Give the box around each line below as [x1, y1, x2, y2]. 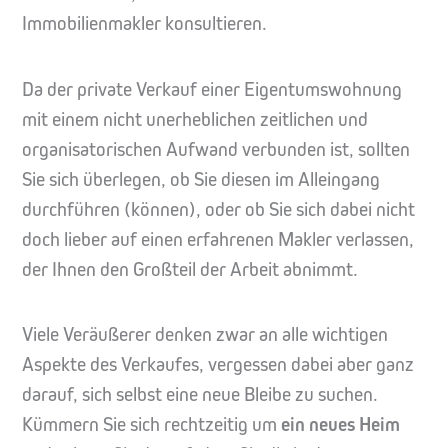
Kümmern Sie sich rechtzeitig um [22, 412, 281, 436]
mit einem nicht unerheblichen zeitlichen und [22, 107, 368, 131]
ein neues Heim [281, 412, 400, 436]
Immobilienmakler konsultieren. [22, 12, 267, 36]
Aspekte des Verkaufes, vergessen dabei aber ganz [22, 352, 414, 376]
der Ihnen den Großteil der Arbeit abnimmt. [22, 257, 358, 281]
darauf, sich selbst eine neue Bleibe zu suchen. [22, 382, 378, 406]
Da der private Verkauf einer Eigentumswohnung [22, 77, 402, 101]
